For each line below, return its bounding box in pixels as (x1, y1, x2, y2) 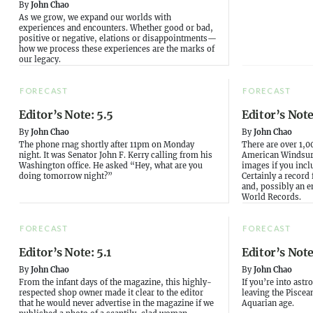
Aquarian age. (242, 298, 295, 308)
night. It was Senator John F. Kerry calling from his (19, 150, 212, 160)
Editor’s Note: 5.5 (19, 107, 113, 122)
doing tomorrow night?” (19, 170, 112, 181)
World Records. (242, 191, 302, 202)
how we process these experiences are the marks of (19, 43, 214, 54)
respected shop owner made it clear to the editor (19, 287, 203, 298)
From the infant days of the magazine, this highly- (19, 277, 212, 287)
